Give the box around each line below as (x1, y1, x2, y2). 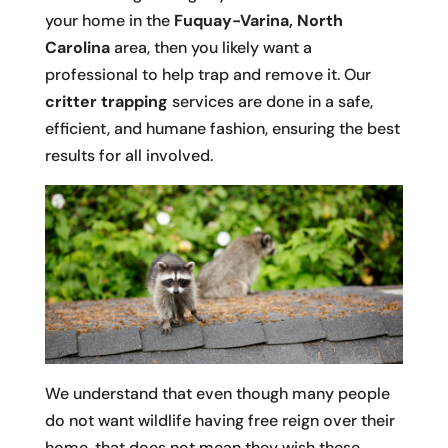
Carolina (44, 37, 110, 59)
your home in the (44, 10, 174, 32)
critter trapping (44, 91, 168, 113)
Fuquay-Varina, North (173, 10, 343, 32)
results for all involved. (44, 145, 213, 167)
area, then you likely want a (109, 37, 312, 59)
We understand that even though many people (44, 383, 390, 405)
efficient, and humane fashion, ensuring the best (44, 118, 400, 140)
